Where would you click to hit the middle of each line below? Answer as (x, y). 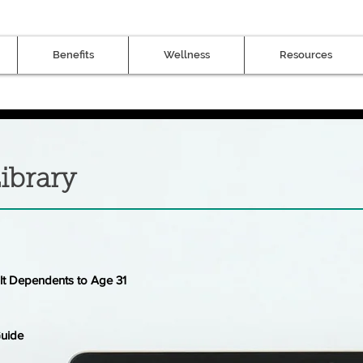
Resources (305, 55)
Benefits (73, 55)
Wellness (186, 55)
